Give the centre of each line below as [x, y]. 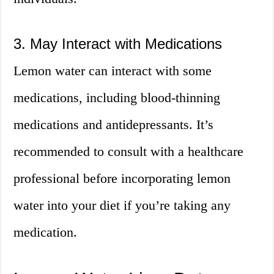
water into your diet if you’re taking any [122, 206]
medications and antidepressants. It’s [114, 125]
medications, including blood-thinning [117, 98]
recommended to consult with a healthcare [129, 152]
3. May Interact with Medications [118, 44]
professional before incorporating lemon [122, 179]
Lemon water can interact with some [113, 71]
